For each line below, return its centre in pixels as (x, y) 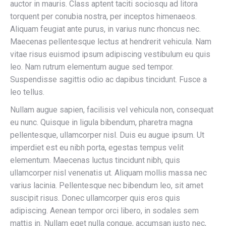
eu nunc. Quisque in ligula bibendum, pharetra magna (101, 122)
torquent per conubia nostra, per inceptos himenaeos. (103, 16)
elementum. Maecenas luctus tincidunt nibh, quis (95, 160)
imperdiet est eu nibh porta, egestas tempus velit (97, 148)
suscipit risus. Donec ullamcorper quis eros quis (95, 198)
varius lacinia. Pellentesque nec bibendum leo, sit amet (107, 185)
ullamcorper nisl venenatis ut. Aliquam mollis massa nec (108, 173)
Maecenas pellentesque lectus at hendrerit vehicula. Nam (111, 42)
